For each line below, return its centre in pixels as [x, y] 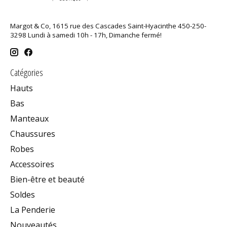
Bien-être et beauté [47, 180]
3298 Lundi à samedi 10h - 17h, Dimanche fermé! [86, 35]
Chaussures [33, 134]
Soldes [23, 195]
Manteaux [29, 119]
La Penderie [33, 210]
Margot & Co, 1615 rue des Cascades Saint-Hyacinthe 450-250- [108, 26]
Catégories [27, 72]
